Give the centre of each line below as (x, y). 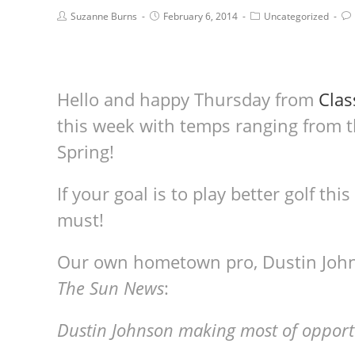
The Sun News (111, 288)
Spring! (90, 151)
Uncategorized (296, 16)
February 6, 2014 (200, 16)
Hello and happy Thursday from (188, 99)
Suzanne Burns (104, 16)
